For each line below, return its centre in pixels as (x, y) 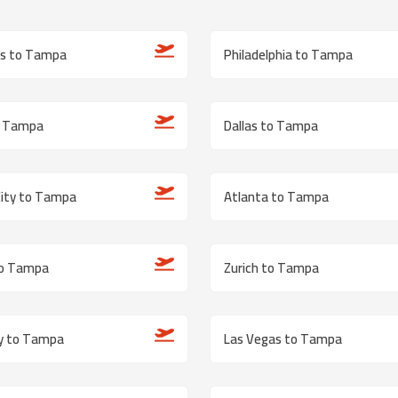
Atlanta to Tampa (276, 197)
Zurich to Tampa (271, 268)
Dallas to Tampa (271, 126)
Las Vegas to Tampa (283, 339)
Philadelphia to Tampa (288, 55)
